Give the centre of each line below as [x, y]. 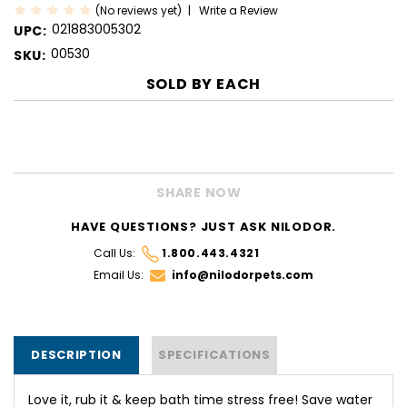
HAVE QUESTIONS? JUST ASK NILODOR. [203, 226]
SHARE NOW [199, 192]
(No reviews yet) [140, 10]
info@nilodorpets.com [242, 274]
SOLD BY [181, 84]
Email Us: [119, 274]
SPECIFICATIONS [214, 354]
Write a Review [238, 10]
